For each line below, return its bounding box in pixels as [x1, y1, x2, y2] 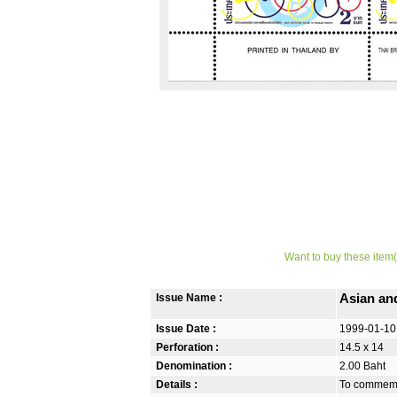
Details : [153, 378, 198, 391]
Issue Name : [153, 292, 222, 304]
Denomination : [153, 360, 232, 372]
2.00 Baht [339, 360, 385, 372]
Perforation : [153, 341, 219, 354]
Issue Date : [153, 323, 216, 335]
